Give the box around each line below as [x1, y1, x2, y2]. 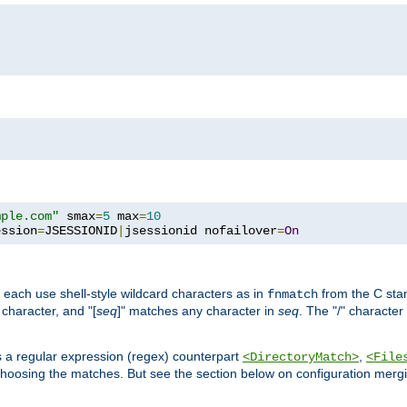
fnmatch [267, 286, 318, 302]
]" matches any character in [117, 303, 278, 318]
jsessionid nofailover [124, 223, 277, 238]
